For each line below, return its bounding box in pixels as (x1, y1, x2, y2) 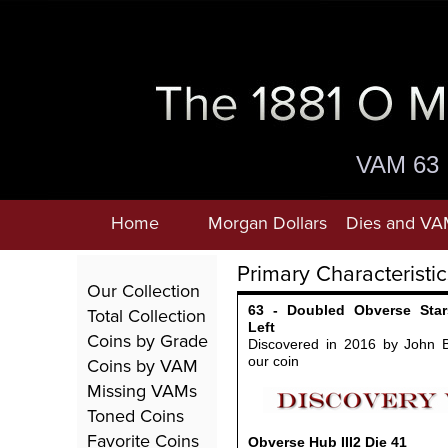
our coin (248, 353, 299, 369)
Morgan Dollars (207, 210, 327, 235)
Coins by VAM (87, 353, 198, 378)
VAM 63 (355, 151, 439, 178)
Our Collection (87, 278, 200, 303)
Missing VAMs (87, 378, 197, 403)
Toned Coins (87, 403, 184, 428)
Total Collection (87, 303, 206, 328)
